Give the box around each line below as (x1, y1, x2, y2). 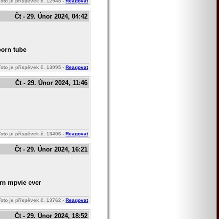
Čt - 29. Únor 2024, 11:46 (15, 79, 88, 87)
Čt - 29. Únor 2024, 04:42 (15, 13, 88, 21)
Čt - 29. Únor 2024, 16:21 (15, 146, 88, 153)
